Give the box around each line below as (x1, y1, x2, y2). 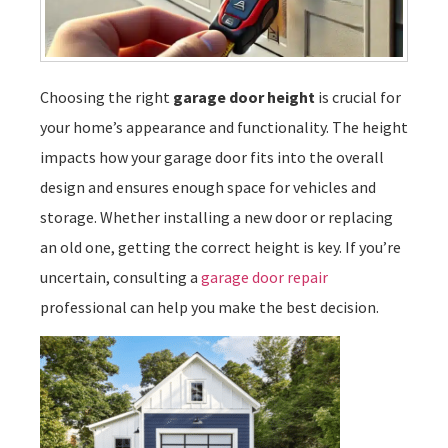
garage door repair (201, 266, 328, 287)
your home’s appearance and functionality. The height (40, 116, 408, 137)
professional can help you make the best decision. (40, 296, 379, 317)
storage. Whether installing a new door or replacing (40, 206, 393, 227)
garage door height (173, 86, 315, 107)
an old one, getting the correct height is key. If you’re (40, 236, 401, 257)
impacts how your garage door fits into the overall (40, 146, 384, 167)
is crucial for (315, 86, 401, 107)
